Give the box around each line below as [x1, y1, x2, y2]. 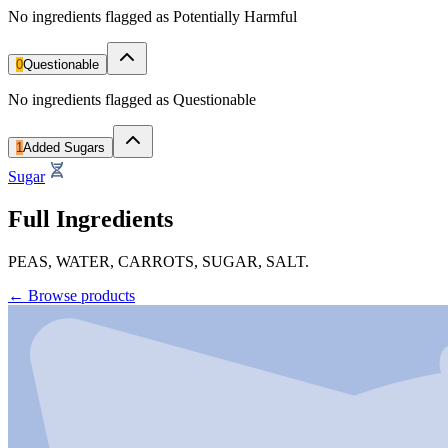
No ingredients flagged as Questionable [8, 90, 256, 108]
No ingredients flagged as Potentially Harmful [8, 7, 297, 25]
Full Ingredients [8, 205, 173, 232]
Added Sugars [23, 139, 105, 155]
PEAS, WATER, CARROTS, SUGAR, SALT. [8, 252, 309, 270]
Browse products [28, 286, 135, 304]
